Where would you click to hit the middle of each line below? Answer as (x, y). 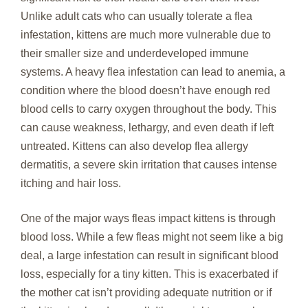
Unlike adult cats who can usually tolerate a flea (136, 16)
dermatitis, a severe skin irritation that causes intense (149, 165)
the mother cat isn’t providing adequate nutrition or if (146, 293)
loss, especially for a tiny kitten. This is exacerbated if (149, 274)
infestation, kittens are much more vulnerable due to (146, 35)
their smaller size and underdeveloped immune (135, 54)
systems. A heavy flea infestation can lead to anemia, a (153, 72)
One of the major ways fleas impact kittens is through (148, 219)
